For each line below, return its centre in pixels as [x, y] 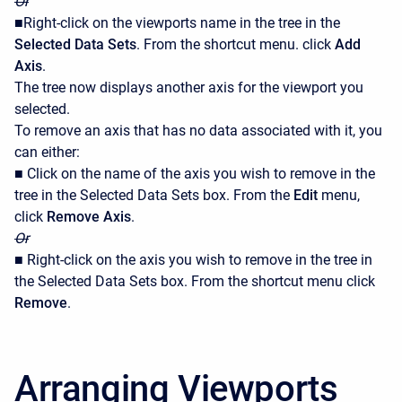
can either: [47, 153]
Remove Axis [89, 217]
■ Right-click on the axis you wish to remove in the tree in [193, 260]
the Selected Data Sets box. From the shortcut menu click [195, 282]
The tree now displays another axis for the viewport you [189, 88]
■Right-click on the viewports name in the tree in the [177, 23]
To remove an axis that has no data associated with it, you [198, 131]
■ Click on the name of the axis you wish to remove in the [195, 174]
